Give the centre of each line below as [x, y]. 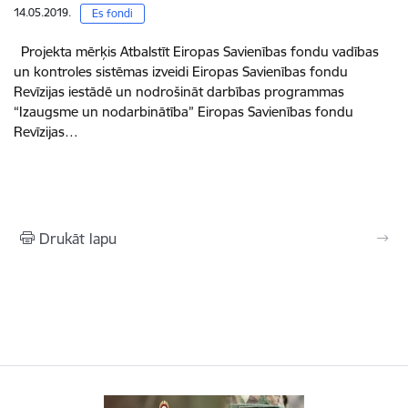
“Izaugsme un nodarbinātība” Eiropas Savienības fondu [184, 112]
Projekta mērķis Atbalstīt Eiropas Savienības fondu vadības [196, 52]
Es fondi [112, 14]
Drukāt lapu [78, 239]
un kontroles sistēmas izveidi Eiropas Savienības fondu [181, 72]
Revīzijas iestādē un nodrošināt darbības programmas [179, 92]
